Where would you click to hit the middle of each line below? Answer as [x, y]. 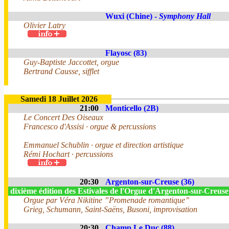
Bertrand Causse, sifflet [61, 71]
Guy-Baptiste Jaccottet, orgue [71, 62]
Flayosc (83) [126, 53]
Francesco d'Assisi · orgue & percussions [90, 127]
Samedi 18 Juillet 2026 [59, 99]
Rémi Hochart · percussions [68, 154]
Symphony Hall [185, 16]
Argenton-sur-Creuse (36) [150, 182]
